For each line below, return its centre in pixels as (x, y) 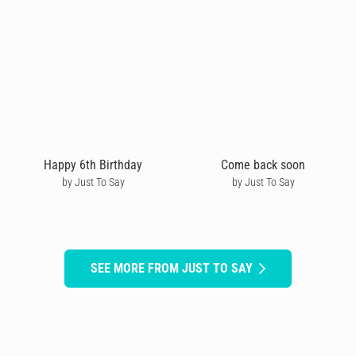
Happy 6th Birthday (93, 164)
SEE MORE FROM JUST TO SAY (172, 268)
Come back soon (263, 164)
